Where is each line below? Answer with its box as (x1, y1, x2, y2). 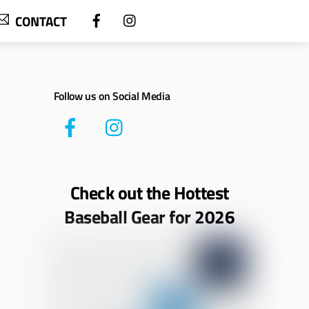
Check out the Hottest (70, 179, 229, 207)
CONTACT (12, 10, 67, 31)
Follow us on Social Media (53, 86, 170, 104)
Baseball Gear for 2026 (64, 203, 235, 231)
